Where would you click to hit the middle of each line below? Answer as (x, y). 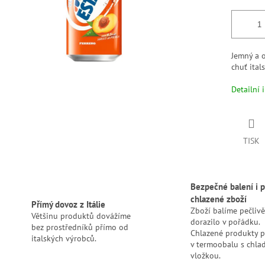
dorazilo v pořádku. (225, 222)
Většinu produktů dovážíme (81, 216)
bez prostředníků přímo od (80, 227)
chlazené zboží (218, 199)
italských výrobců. (64, 238)
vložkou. (205, 256)
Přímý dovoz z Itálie (68, 204)
